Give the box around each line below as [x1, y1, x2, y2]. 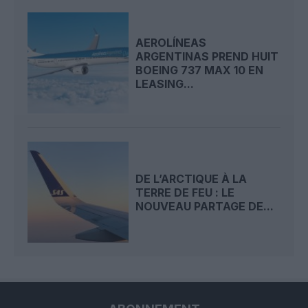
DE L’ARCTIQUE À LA [135, 171, 247, 186]
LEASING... [135, 76, 195, 91]
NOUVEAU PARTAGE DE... [135, 199, 274, 213]
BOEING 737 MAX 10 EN [135, 63, 264, 77]
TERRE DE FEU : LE [135, 185, 235, 199]
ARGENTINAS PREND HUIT [135, 49, 279, 63]
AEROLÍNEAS [135, 35, 207, 49]
